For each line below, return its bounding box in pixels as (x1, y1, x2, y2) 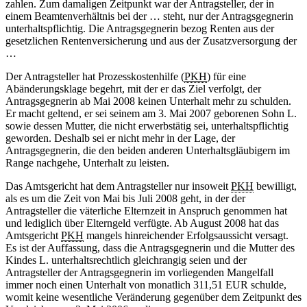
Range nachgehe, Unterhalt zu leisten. (5, 157, 169, 169)
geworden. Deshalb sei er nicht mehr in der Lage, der (5, 132, 235, 145)
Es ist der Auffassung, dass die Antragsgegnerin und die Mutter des (5, 242, 295, 254)
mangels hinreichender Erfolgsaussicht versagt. (84, 230, 288, 242)
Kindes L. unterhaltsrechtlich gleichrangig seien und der (5, 254, 247, 267)
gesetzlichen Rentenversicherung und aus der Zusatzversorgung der (5, 35, 297, 47)
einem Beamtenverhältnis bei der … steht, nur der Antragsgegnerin (5, 10, 293, 23)
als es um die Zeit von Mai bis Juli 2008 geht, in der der (5, 193, 245, 205)
